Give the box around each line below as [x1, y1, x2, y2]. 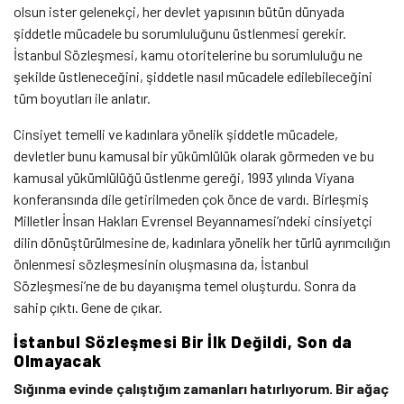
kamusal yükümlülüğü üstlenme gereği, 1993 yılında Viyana [14, 168, 354, 186]
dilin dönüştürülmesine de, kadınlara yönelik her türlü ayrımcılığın [14, 233, 390, 251]
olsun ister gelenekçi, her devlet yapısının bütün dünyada [14, 2, 344, 20]
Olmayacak [14, 350, 102, 371]
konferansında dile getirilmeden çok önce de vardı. [14, 189, 309, 207]
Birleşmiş [309, 189, 369, 207]
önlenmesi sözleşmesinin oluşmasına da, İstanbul [14, 254, 308, 272]
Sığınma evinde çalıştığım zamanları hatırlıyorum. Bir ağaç [14, 379, 389, 397]
